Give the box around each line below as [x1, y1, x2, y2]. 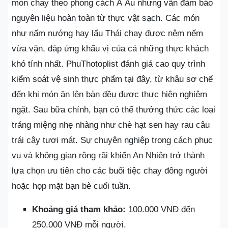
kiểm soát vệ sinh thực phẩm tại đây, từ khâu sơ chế [12, 74, 213, 84]
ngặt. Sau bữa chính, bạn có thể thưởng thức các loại [12, 105, 215, 115]
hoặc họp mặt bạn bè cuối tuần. [12, 181, 131, 191]
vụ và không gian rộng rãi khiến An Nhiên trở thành [12, 151, 205, 161]
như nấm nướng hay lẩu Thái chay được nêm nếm [12, 28, 203, 39]
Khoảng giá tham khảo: [32, 205, 126, 215]
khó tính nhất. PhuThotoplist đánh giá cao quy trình [12, 59, 205, 69]
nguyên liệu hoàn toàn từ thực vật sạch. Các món [12, 13, 199, 23]
